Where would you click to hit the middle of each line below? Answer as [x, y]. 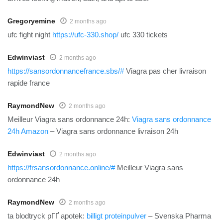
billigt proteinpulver [116, 216]
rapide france [29, 83]
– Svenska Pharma [179, 216]
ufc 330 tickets [143, 34]
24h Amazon [28, 131]
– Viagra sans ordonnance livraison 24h [113, 131]
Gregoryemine [31, 21]
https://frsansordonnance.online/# [61, 167]
